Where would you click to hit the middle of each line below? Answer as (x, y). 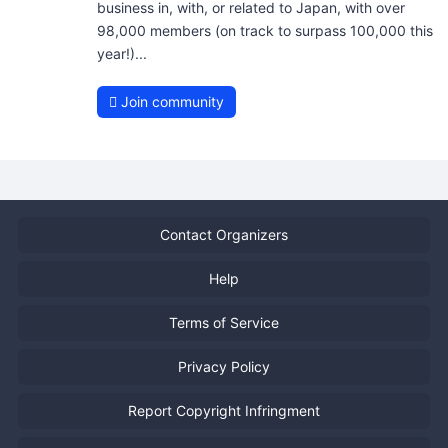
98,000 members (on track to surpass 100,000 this (264, 30)
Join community (170, 101)
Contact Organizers (224, 235)
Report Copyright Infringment (224, 411)
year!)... (121, 53)
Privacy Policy (224, 367)
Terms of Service (224, 323)
